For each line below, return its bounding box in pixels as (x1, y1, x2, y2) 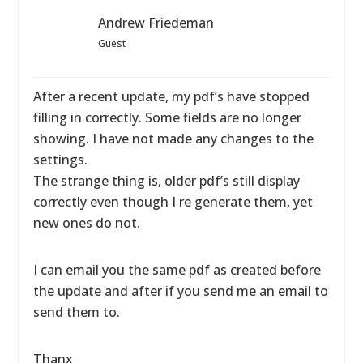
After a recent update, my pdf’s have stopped (33, 88, 310, 105)
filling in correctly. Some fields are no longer (33, 109, 302, 126)
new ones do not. (33, 214, 141, 232)
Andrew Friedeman (98, 14, 215, 32)
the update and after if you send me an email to (33, 282, 329, 300)
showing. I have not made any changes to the (33, 130, 314, 147)
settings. (33, 151, 88, 169)
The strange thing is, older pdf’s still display (33, 172, 301, 190)
